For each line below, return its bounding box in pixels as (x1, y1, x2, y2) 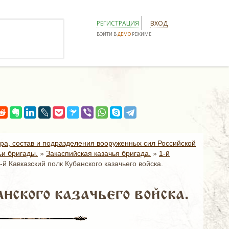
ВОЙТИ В (97, 31, 118, 37)
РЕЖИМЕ (131, 31, 151, 37)
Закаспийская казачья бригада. (46, 149, 151, 157)
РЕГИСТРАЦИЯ (97, 19, 139, 28)
